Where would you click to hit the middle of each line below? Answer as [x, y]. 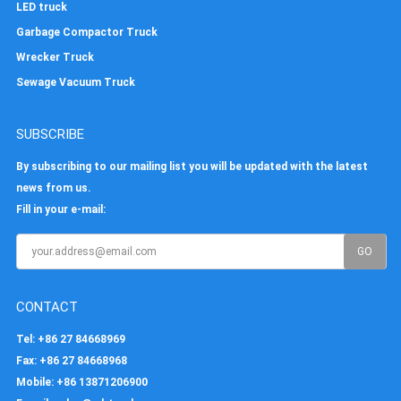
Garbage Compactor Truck [86, 33]
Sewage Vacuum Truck [75, 83]
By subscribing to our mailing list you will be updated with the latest [192, 167]
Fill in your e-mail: [60, 210]
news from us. [53, 188]
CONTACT [47, 307]
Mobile [33, 383]
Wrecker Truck [55, 58]
